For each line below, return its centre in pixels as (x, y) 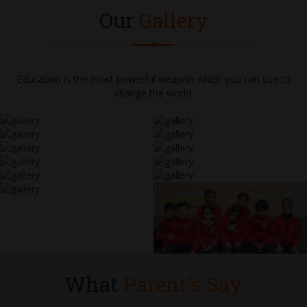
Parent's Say (183, 284)
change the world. (153, 93)
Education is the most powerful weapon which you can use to (153, 79)
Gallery (173, 20)
